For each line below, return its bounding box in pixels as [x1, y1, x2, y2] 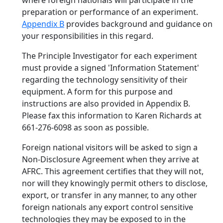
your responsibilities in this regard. [22, 30, 153, 41]
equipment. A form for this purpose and [22, 86, 173, 97]
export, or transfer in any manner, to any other [22, 190, 197, 201]
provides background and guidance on [64, 18, 213, 29]
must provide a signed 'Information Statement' [22, 62, 199, 73]
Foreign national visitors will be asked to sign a [22, 142, 198, 153]
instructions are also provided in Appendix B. [22, 98, 190, 109]
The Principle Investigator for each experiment [22, 50, 197, 61]
